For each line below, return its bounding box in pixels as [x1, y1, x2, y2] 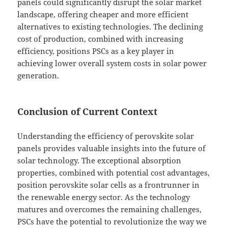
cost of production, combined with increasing [17, 34, 184, 44]
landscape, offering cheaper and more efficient [17, 9, 189, 20]
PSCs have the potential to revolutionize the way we [17, 216, 207, 227]
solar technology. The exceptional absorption [17, 155, 182, 166]
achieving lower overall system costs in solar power [17, 58, 207, 69]
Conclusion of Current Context [17, 105, 158, 118]
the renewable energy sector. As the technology [17, 192, 190, 203]
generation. [17, 70, 60, 81]
